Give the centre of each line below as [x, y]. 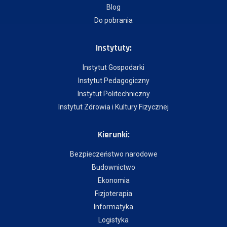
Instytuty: [113, 48]
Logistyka [113, 220]
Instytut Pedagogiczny [113, 81]
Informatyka [113, 207]
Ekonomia [113, 180]
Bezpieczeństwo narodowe [113, 154]
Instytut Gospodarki [113, 67]
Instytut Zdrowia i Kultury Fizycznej [113, 107]
